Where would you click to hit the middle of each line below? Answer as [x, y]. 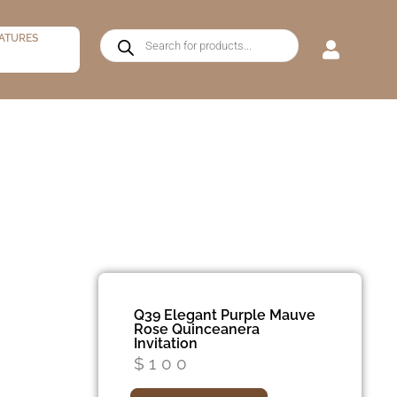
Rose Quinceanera [196, 329]
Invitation [165, 343]
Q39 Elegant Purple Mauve [224, 315]
